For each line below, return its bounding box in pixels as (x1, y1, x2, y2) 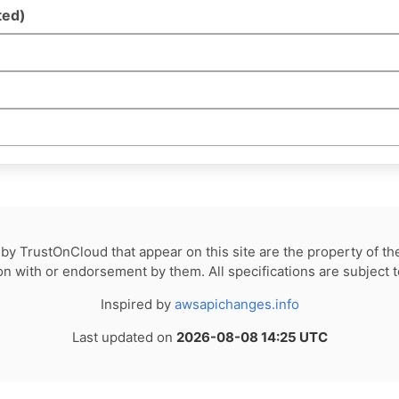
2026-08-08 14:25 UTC (175, 328, 328, 346)
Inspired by (100, 295, 175, 313)
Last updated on (71, 328, 176, 346)
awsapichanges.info (174, 295, 299, 313)
